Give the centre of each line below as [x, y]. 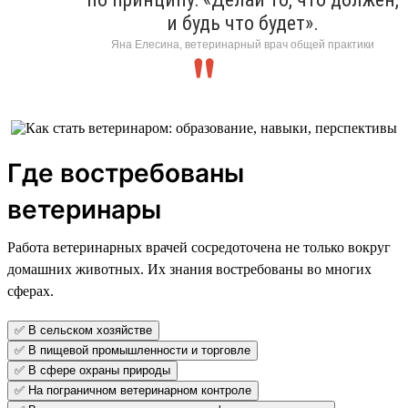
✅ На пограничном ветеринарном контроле [133, 390]
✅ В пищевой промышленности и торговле [133, 350]
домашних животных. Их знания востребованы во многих [189, 269]
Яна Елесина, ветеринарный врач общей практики [243, 44]
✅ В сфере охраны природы [92, 370]
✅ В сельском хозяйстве [83, 330]
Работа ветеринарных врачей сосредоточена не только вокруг [199, 247]
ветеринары [84, 209]
